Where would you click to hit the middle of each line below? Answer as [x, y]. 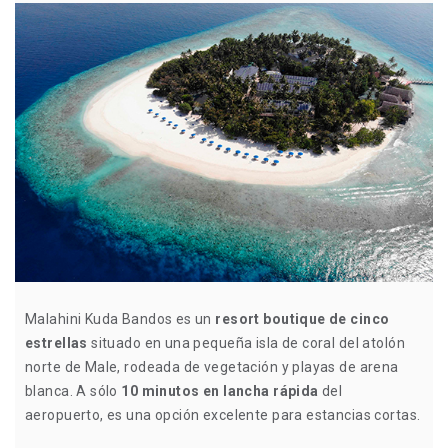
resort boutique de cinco [302, 318]
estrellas [56, 342]
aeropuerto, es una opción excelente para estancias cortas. [223, 414]
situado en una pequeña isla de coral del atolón [246, 342]
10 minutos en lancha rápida [220, 390]
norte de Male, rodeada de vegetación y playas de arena [212, 366]
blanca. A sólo [73, 390]
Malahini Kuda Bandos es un [120, 318]
